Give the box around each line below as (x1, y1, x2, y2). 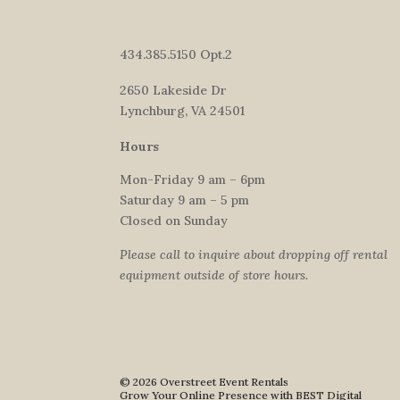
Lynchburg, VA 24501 (120, 103, 246, 120)
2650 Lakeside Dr (120, 82, 228, 99)
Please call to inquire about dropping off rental (120, 246, 388, 263)
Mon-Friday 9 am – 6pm (120, 171, 266, 188)
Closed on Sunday (120, 212, 229, 229)
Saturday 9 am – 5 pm (120, 192, 250, 209)
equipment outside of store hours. (120, 267, 309, 284)
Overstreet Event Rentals (160, 375, 289, 389)
